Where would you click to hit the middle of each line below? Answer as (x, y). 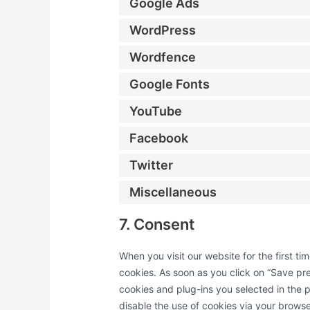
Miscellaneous (173, 192)
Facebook (159, 138)
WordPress (163, 30)
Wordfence (163, 57)
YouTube (156, 111)
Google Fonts (170, 84)
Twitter (152, 165)
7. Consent (157, 224)
